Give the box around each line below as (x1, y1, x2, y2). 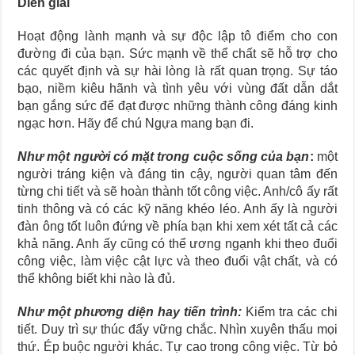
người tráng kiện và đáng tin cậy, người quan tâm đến (17, 167, 338, 181)
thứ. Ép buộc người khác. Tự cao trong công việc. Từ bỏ (17, 340, 338, 353)
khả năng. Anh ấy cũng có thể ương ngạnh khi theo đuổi (17, 237, 338, 250)
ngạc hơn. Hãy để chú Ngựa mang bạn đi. (17, 116, 254, 130)
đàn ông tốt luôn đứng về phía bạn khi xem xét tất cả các (17, 219, 338, 233)
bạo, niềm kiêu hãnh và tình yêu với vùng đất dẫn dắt (17, 82, 338, 95)
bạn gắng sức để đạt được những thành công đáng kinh (17, 99, 338, 113)
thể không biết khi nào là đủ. (17, 272, 176, 285)
